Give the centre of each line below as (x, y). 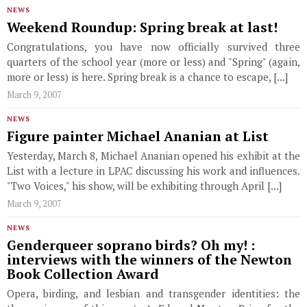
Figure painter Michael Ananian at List (138, 136)
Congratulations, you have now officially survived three (153, 47)
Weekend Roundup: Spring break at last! (142, 27)
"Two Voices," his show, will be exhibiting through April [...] (144, 186)
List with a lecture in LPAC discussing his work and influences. (153, 171)
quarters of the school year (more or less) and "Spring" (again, (153, 62)
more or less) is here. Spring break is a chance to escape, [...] (147, 77)
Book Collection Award (83, 274)
